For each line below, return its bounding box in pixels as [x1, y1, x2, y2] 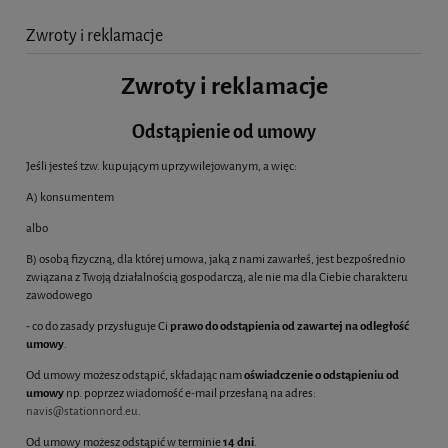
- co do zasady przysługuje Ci [26, 318, 170, 335]
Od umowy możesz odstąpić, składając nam [26, 367, 244, 384]
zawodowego [26, 287, 92, 304]
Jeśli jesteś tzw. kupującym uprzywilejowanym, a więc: [26, 158, 297, 175]
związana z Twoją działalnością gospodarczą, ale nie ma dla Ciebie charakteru [26, 269, 408, 286]
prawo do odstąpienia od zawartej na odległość [170, 318, 409, 335]
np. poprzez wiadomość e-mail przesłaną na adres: [64, 385, 316, 402]
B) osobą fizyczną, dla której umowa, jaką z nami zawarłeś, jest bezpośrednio [26, 251, 405, 268]
